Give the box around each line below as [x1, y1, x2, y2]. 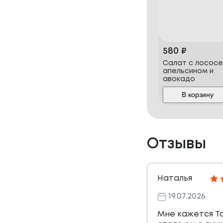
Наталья [157, 175, 192, 183]
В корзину [182, 91, 214, 99]
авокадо [163, 76, 195, 83]
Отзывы [147, 137, 206, 151]
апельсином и [163, 68, 214, 75]
